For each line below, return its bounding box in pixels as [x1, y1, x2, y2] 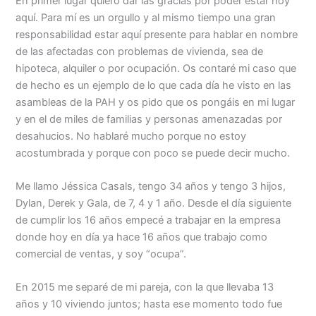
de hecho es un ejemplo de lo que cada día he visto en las [16, 78, 292, 92]
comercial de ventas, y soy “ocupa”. [16, 248, 187, 261]
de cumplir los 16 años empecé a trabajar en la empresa [16, 214, 281, 227]
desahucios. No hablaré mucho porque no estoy [16, 129, 247, 142]
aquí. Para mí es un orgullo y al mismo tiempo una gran [16, 11, 276, 24]
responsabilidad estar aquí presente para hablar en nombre [16, 28, 298, 41]
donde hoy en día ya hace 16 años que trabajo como [16, 231, 268, 244]
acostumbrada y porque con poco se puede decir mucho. [16, 146, 291, 159]
